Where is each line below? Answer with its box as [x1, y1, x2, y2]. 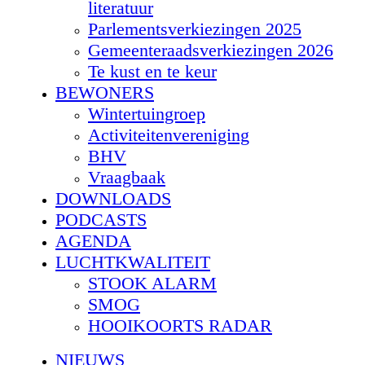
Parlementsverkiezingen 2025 [88, 18, 301, 39]
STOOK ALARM [88, 272, 217, 293]
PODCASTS [55, 209, 147, 230]
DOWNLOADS [55, 187, 171, 209]
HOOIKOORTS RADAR [88, 314, 272, 336]
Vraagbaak [88, 166, 165, 187]
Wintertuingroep [88, 103, 205, 124]
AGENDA [55, 230, 131, 251]
